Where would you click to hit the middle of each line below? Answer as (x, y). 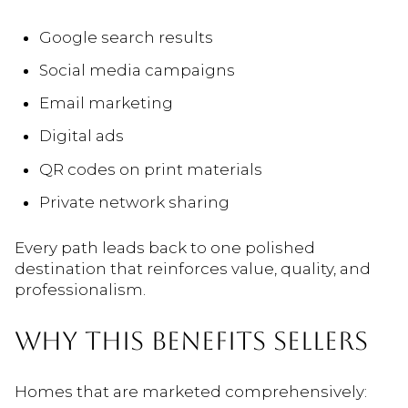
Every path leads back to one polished (165, 247)
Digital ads (81, 136)
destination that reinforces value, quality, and (193, 268)
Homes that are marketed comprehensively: (191, 392)
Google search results (126, 37)
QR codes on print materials (150, 169)
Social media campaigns (137, 70)
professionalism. (80, 289)
